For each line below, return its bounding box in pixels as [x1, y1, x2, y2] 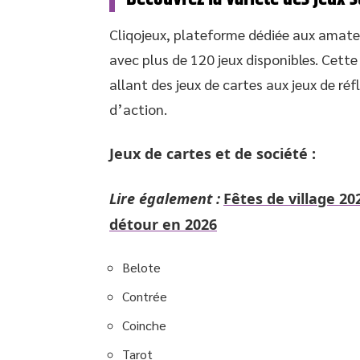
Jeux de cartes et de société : [109, 144, 316, 163]
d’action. [109, 100, 167, 118]
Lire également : [109, 189, 220, 208]
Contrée [122, 288, 167, 305]
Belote [122, 259, 161, 276]
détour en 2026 [109, 215, 217, 234]
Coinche [122, 317, 166, 333]
